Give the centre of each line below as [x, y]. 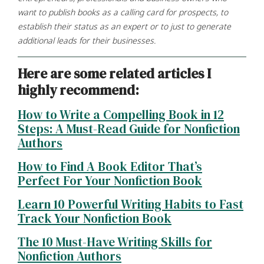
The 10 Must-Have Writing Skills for [115, 242]
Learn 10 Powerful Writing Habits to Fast [131, 204]
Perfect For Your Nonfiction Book [110, 180]
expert [135, 26]
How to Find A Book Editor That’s [110, 166]
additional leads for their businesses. [87, 40]
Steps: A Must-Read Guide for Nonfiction [129, 128]
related [132, 73]
